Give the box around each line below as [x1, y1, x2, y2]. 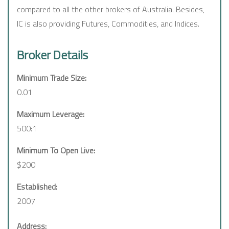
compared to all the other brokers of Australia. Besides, [17, 3, 204, 16]
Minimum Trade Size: [17, 72, 86, 84]
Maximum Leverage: [17, 108, 84, 121]
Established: [17, 180, 57, 193]
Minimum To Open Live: [17, 144, 95, 157]
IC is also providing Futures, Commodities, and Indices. [17, 17, 199, 30]
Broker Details [17, 45, 88, 64]
